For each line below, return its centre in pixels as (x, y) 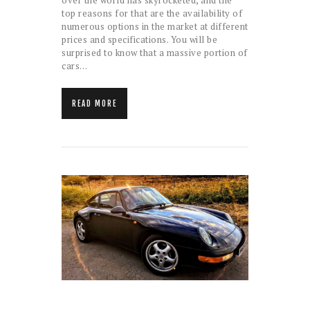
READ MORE (94, 104)
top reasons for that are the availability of (152, 13)
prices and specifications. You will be (139, 40)
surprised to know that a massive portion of (155, 53)
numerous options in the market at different (155, 27)
